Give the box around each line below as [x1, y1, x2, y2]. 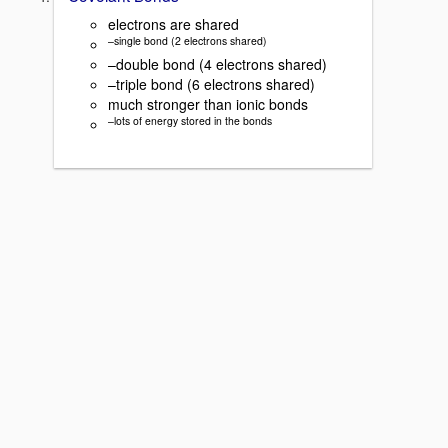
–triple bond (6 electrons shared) [108, 73, 315, 94]
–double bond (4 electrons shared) [108, 53, 327, 74]
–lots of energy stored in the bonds [108, 112, 272, 128]
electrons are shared [108, 13, 239, 34]
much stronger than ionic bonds [108, 93, 308, 114]
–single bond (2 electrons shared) [108, 32, 267, 48]
